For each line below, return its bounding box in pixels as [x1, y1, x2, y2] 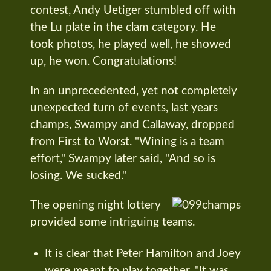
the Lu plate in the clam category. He [30, 22, 216, 34]
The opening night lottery [30, 199, 161, 211]
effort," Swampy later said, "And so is [30, 152, 215, 165]
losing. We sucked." [30, 169, 126, 181]
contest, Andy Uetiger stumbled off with [30, 5, 236, 17]
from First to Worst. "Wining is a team [30, 135, 224, 148]
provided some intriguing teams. [30, 216, 195, 228]
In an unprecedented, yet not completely [30, 85, 237, 97]
